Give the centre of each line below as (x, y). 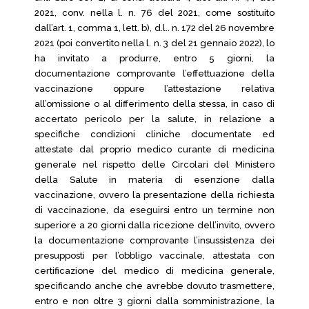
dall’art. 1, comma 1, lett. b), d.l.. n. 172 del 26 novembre (154, 28)
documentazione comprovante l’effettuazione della (154, 73)
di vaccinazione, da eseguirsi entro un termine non (154, 210)
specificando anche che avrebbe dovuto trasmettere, (154, 286)
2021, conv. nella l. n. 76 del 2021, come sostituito (154, 13)
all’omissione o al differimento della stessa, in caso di (154, 104)
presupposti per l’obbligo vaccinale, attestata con (154, 256)
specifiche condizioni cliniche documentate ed (154, 134)
